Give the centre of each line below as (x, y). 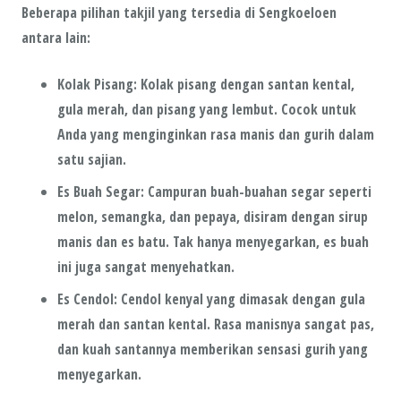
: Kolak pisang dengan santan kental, (244, 84)
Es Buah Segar (99, 191)
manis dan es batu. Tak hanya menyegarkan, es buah (213, 241)
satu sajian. (92, 159)
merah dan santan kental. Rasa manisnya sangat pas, (216, 324)
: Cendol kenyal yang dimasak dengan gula (239, 299)
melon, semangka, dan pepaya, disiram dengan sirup (213, 216)
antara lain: (56, 37)
